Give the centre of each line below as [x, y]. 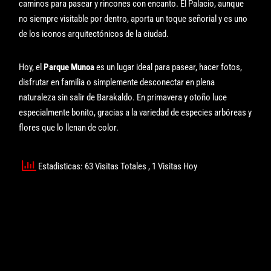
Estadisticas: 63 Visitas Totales [93, 167]
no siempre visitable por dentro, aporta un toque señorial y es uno [133, 18]
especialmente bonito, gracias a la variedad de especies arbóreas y [135, 112]
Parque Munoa [69, 67]
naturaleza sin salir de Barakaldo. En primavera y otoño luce [123, 97]
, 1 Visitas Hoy [173, 167]
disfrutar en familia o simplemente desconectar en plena [117, 82]
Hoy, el [31, 67]
